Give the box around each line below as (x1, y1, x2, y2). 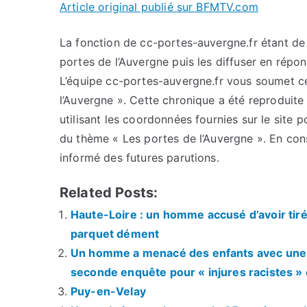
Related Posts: (60, 184, 158, 201)
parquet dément (71, 227, 160, 241)
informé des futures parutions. (60, 151, 219, 164)
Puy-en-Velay (71, 284, 146, 298)
